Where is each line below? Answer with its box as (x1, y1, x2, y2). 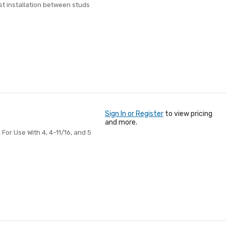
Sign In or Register (105, 109, 163, 118)
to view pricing (163, 109, 212, 118)
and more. (105, 118, 137, 127)
